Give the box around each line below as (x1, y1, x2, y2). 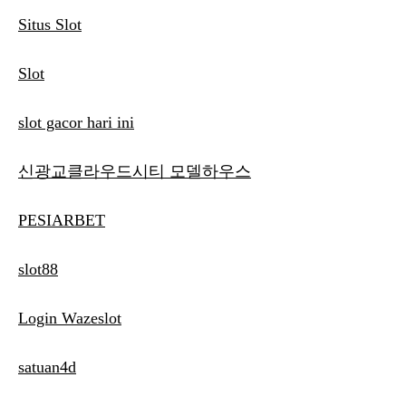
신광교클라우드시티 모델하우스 (18, 162, 251, 181)
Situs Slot (18, 15, 82, 34)
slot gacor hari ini (18, 113, 134, 132)
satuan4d (18, 358, 76, 377)
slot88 (18, 260, 58, 279)
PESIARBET (18, 211, 105, 230)
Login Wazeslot (18, 309, 121, 328)
